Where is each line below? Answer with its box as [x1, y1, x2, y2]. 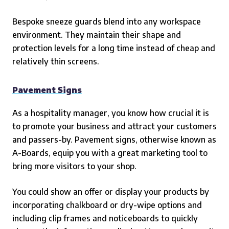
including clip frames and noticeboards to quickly [12, 213, 198, 223]
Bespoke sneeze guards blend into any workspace [12, 16, 201, 27]
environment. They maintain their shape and [12, 30, 181, 40]
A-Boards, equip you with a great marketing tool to [12, 148, 208, 158]
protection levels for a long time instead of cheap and [12, 43, 215, 53]
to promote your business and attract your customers [12, 121, 217, 131]
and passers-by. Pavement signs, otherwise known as [12, 134, 216, 145]
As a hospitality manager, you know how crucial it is [12, 108, 209, 118]
